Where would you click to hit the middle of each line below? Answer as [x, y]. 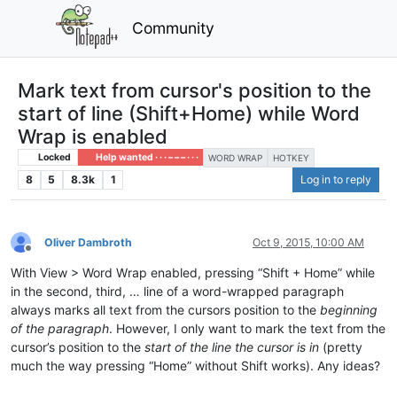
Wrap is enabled [93, 136]
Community [174, 27]
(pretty [341, 346]
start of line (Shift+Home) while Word [189, 113]
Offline [44, 255]
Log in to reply [336, 179]
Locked [53, 157]
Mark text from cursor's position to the [195, 90]
